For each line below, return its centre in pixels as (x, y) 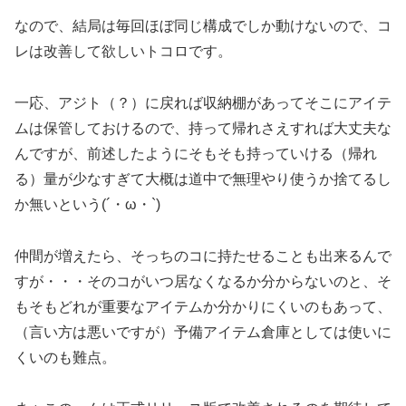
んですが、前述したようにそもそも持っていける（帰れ (196, 153)
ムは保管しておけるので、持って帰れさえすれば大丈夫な (203, 128)
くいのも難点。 (65, 357)
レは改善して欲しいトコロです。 (123, 52)
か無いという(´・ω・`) (87, 204)
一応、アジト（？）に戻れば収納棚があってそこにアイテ (203, 102)
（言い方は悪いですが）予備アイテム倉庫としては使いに (203, 332)
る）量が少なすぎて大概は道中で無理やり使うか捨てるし (203, 179)
